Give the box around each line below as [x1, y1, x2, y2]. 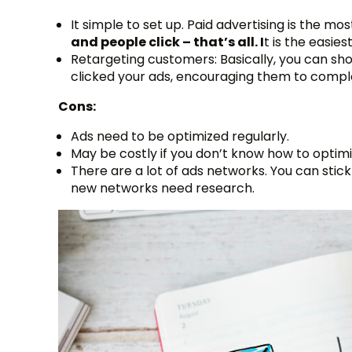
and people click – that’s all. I [71, 33, 264, 51]
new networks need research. [71, 179, 255, 197]
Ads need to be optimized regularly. [71, 127, 289, 145]
